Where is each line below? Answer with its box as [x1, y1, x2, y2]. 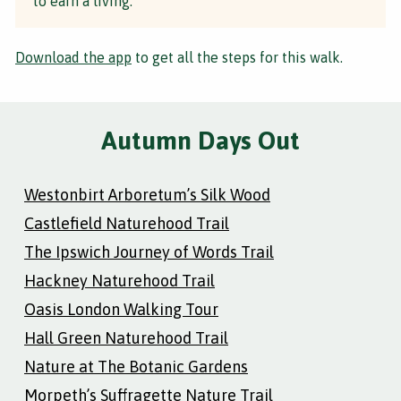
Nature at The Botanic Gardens [24, 356, 248, 376]
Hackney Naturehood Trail [24, 270, 215, 290]
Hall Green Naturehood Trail [24, 328, 228, 347]
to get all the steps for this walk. [132, 48, 343, 65]
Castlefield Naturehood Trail [24, 213, 229, 233]
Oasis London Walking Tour [24, 299, 218, 319]
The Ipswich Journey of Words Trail [24, 242, 274, 261]
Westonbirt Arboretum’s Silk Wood [24, 184, 270, 204]
